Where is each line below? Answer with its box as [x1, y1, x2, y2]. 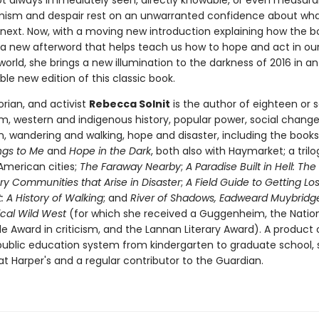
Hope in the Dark [68, 144, 151, 158]
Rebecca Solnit [88, 97, 170, 111]
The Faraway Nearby [79, 159, 181, 174]
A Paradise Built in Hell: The [185, 159, 316, 174]
